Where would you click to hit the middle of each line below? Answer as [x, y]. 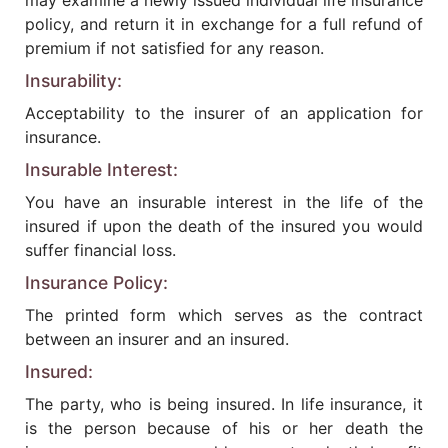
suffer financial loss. [100, 250]
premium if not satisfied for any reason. [174, 48]
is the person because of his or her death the [224, 428]
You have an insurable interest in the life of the [224, 202]
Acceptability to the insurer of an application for [224, 113]
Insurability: [73, 80]
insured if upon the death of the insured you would [224, 226]
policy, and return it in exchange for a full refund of [224, 24]
